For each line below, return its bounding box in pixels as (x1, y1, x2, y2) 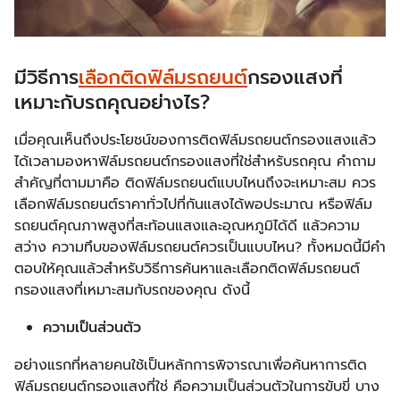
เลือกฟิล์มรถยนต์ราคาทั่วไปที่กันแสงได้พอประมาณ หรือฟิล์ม (14, 193, 372, 215)
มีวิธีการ (14, 62, 79, 92)
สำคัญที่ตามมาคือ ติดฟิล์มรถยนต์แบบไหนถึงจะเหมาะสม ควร (14, 171, 376, 194)
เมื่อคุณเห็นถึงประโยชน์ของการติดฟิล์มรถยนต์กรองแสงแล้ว (14, 129, 376, 151)
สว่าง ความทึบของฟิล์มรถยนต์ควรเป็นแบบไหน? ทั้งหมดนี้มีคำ (14, 236, 386, 258)
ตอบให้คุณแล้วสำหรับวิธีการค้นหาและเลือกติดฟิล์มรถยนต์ (14, 257, 360, 279)
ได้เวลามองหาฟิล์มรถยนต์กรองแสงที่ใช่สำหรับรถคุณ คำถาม (14, 150, 376, 172)
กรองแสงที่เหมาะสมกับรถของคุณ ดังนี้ (14, 279, 250, 301)
